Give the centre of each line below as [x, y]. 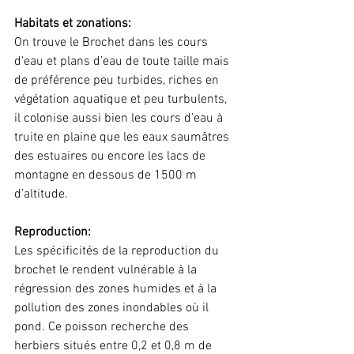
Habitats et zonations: [74, 24]
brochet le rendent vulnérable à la [107, 271]
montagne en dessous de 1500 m [107, 176]
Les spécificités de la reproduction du [118, 252]
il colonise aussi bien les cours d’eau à [120, 119]
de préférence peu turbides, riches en [118, 81]
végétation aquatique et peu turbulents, [122, 100]
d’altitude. [41, 195]
